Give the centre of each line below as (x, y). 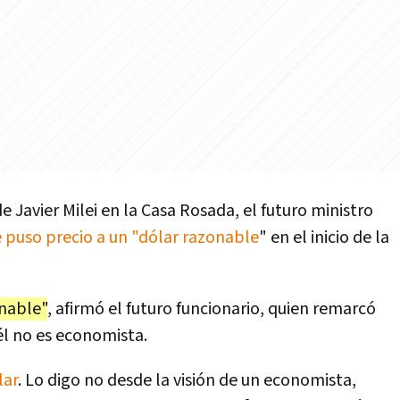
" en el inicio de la (324, 237)
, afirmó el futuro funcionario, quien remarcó (212, 309)
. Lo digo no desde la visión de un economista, (187, 380)
